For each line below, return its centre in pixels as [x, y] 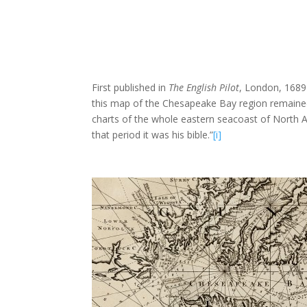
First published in [131, 88]
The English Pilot [204, 88]
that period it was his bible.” [153, 135]
